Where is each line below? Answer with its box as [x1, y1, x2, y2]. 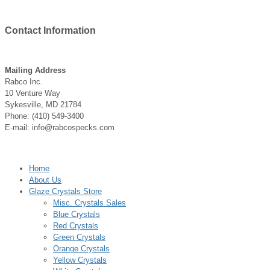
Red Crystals [53, 221, 98, 230]
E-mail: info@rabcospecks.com [5, 122, 115, 132]
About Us [29, 175, 61, 184]
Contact [5, 25, 43, 36]
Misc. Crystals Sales [53, 198, 126, 207]
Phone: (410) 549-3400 [5, 111, 84, 121]
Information [43, 25, 96, 36]
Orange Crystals [53, 243, 110, 253]
